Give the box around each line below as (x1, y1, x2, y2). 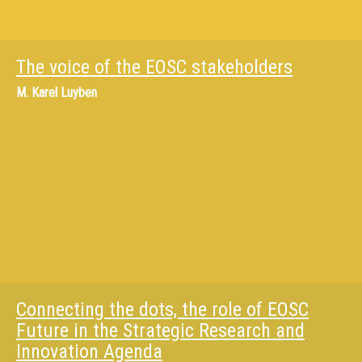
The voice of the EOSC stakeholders (16, 56, 293, 78)
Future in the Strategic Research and (16, 319, 305, 342)
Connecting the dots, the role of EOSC (16, 298, 309, 321)
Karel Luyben (32, 85, 97, 100)
